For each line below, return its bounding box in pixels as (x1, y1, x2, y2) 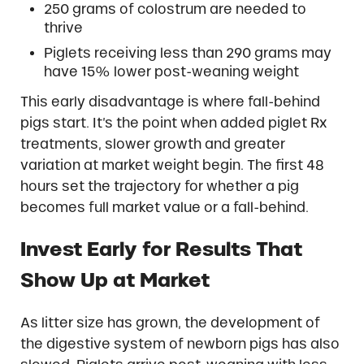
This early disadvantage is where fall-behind (19, 94, 320, 110)
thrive (44, 20, 84, 36)
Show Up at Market (19, 270, 210, 292)
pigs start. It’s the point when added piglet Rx (19, 115, 327, 131)
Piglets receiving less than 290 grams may (44, 45, 332, 61)
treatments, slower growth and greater (19, 136, 285, 152)
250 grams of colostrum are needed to (44, 2, 307, 17)
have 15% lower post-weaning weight (44, 64, 300, 80)
